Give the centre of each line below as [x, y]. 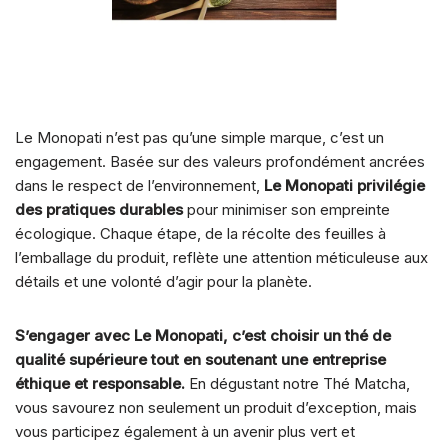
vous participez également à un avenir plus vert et [185, 431]
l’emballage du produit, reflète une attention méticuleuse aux [221, 257]
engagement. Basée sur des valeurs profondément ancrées [220, 161]
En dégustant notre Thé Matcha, [297, 383]
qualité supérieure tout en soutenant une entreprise [200, 359]
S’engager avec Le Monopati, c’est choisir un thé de [203, 335]
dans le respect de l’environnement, [139, 185]
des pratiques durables [99, 209]
